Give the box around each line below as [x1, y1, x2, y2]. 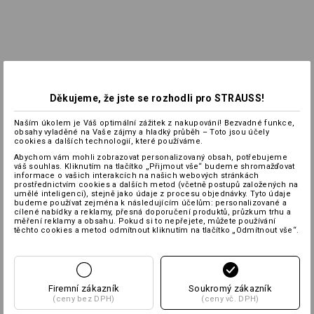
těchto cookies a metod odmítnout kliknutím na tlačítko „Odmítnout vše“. [14, 226, 299, 235]
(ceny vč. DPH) [201, 294, 259, 303]
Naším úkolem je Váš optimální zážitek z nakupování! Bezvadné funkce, [14, 118, 295, 128]
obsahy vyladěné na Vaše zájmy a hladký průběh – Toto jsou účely [14, 128, 269, 137]
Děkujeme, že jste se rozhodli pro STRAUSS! [49, 93, 265, 104]
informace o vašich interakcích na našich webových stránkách [14, 171, 259, 180]
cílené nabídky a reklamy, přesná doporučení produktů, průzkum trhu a [14, 207, 292, 217]
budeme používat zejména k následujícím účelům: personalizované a [14, 198, 287, 207]
